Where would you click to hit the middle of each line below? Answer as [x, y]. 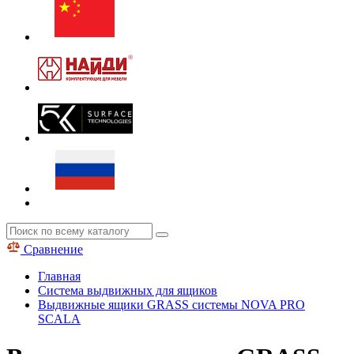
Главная [59, 276]
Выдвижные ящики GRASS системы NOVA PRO [171, 305]
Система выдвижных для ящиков [128, 290]
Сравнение [52, 249]
